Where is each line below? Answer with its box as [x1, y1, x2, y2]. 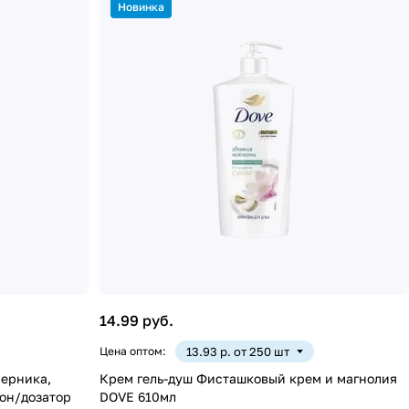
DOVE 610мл [100, 388, 177, 404]
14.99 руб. [100, 310, 174, 330]
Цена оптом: [100, 343, 167, 358]
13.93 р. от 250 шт [186, 343, 290, 359]
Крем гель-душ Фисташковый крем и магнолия [100, 370, 398, 386]
